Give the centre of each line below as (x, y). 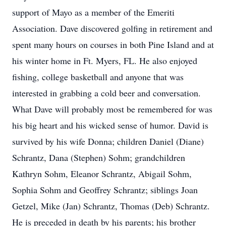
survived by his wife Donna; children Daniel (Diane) (108, 141)
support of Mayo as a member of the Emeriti (93, 12)
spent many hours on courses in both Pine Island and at (113, 44)
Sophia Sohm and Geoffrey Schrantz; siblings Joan (105, 190)
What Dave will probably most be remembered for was (112, 109)
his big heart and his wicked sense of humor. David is (110, 125)
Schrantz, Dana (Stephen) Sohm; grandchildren (99, 157)
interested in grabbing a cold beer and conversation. (106, 93)
